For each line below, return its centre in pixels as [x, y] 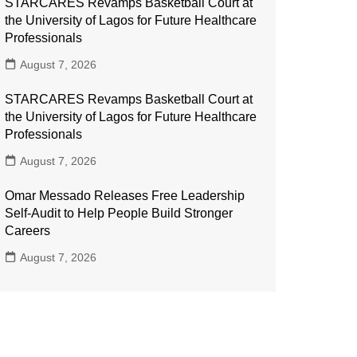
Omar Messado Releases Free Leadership [125, 196]
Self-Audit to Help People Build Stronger [119, 213]
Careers [27, 231]
